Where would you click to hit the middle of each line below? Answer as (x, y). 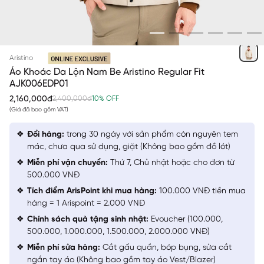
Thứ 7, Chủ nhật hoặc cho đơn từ (171, 163)
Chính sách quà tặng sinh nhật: (88, 220)
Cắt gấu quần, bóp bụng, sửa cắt (166, 248)
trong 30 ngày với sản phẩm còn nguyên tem (151, 135)
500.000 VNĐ (53, 175)
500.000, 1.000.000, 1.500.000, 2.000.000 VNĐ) (118, 232)
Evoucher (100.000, (186, 220)
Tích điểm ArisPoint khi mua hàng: (92, 191)
